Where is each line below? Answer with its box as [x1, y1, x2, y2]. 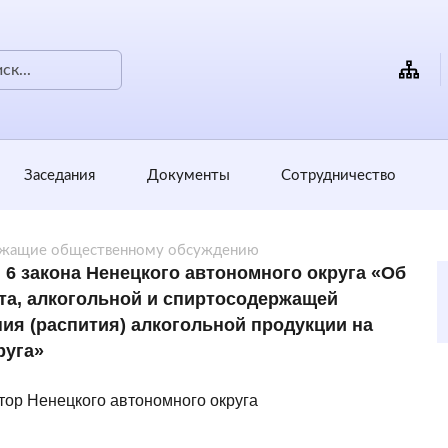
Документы [146, 167, 230, 183]
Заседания [23, 167, 95, 183]
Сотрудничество [281, 167, 397, 183]
